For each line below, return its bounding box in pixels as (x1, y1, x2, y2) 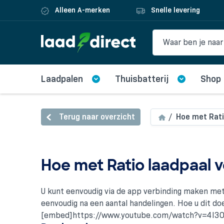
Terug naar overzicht (59, 111, 135, 121)
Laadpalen (41, 73, 83, 84)
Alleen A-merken (53, 5, 110, 14)
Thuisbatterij (115, 73, 168, 84)
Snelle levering (149, 5, 200, 14)
